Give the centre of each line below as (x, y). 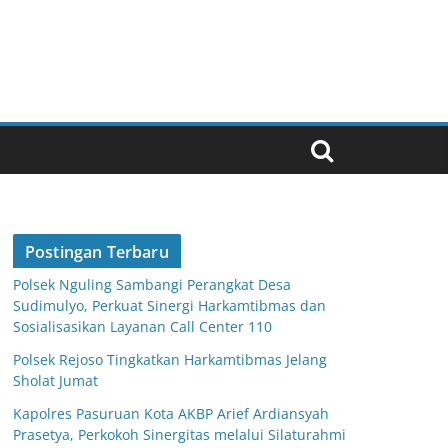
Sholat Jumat (55, 381)
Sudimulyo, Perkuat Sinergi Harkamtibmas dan (169, 306)
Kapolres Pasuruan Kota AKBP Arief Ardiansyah (171, 414)
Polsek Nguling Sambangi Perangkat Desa (152, 285)
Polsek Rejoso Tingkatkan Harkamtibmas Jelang (170, 360)
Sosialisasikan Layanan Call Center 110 (142, 327)
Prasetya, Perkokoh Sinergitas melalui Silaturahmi (179, 435)
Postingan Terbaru (97, 252)
